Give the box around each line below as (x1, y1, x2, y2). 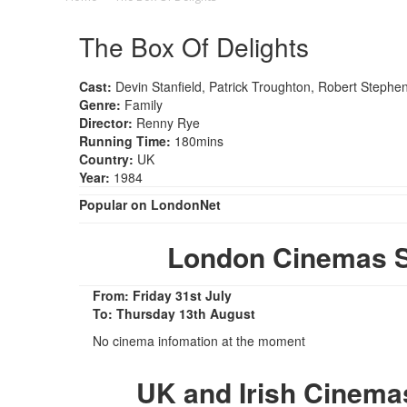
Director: (79, 113, 133, 132)
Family (121, 94, 163, 114)
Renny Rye (133, 113, 200, 132)
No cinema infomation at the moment (93, 331, 305, 350)
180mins (171, 131, 223, 150)
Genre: (79, 94, 121, 114)
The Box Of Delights (79, 27, 309, 65)
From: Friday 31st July (93, 285, 232, 304)
